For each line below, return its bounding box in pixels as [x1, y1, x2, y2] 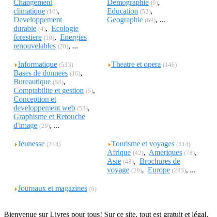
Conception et [14, 95, 56, 103]
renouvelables [14, 42, 56, 50]
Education [107, 7, 138, 15]
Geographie [107, 15, 143, 24]
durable [14, 24, 36, 32]
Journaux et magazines [18, 184, 87, 192]
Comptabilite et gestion [14, 86, 84, 94]
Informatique [18, 60, 57, 68]
